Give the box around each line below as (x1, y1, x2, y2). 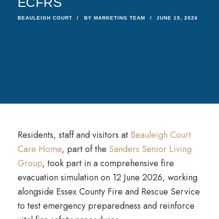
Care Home (17, 143, 62, 155)
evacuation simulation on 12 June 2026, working (17, 171, 197, 184)
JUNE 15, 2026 (156, 15, 198, 21)
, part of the (61, 143, 109, 155)
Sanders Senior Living (109, 143, 192, 155)
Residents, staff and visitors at (17, 129, 131, 141)
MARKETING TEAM (93, 15, 145, 21)
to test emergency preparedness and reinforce (17, 199, 195, 212)
